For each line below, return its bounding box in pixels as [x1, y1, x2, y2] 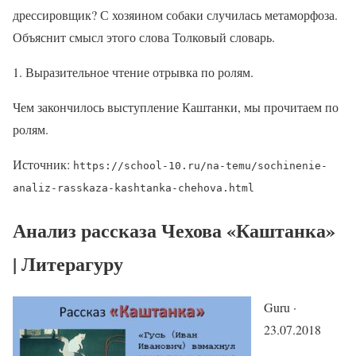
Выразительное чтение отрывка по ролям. [25, 64, 253, 81]
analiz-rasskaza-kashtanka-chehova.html [13, 182, 254, 195]
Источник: [13, 156, 73, 173]
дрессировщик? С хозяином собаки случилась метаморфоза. [13, 6, 338, 24]
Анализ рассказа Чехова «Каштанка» [13, 216, 335, 245]
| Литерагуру [13, 250, 123, 278]
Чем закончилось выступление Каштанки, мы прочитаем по [13, 99, 339, 116]
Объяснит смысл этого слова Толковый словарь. [13, 29, 275, 46]
